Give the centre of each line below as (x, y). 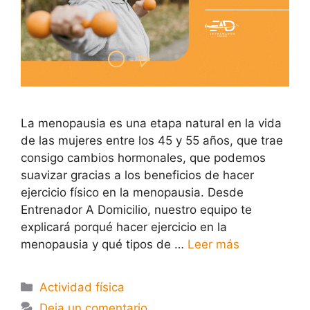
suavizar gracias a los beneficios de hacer (137, 175)
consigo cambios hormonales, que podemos (143, 157)
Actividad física (82, 287)
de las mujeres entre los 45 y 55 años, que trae (152, 140)
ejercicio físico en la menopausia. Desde (132, 192)
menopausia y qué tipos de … (104, 244)
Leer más (213, 244)
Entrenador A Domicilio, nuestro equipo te (136, 209)
